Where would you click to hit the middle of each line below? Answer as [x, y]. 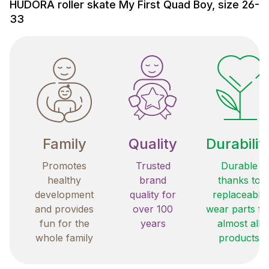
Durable [239, 166]
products [239, 238]
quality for [153, 195]
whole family [64, 238]
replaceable [239, 195]
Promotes [64, 166]
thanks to [239, 180]
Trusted [153, 166]
